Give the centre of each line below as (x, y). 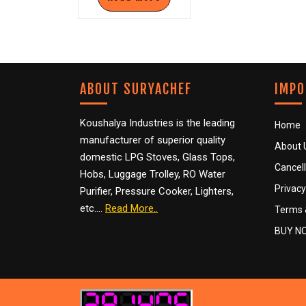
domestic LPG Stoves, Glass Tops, (157, 157)
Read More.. (131, 209)
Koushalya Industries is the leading (157, 123)
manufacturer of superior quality (153, 140)
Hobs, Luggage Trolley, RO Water (153, 175)
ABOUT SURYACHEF (136, 89)
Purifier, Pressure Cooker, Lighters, (157, 192)
